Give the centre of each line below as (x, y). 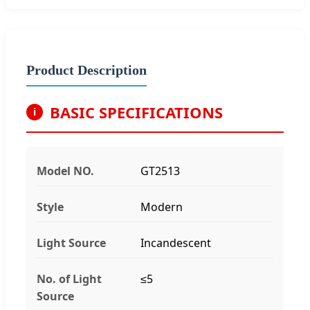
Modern (162, 207)
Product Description (86, 70)
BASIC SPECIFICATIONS (136, 112)
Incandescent (176, 243)
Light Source (71, 243)
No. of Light (69, 279)
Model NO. (65, 171)
